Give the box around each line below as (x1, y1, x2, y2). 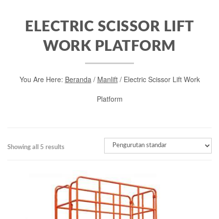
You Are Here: (19, 74, 65, 84)
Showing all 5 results (7, 144, 65, 151)
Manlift (97, 74, 118, 84)
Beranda (65, 74, 91, 84)
